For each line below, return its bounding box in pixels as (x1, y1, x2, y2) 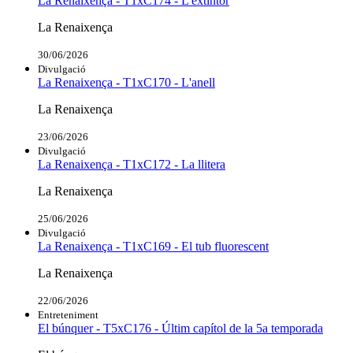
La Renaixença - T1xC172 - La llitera (38, 158, 225, 172)
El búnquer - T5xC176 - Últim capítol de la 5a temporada (38, 321, 323, 336)
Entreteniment (38, 309, 98, 321)
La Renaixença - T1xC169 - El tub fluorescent (38, 240, 269, 254)
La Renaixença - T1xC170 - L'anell (38, 76, 215, 90)
